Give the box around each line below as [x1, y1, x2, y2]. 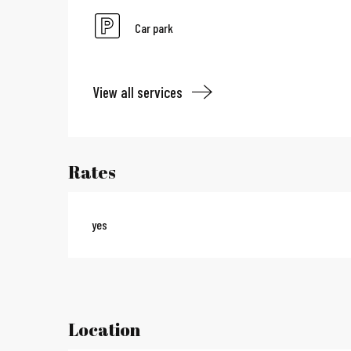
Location [68, 318, 140, 342]
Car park [135, 20, 174, 35]
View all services [92, 82, 183, 101]
